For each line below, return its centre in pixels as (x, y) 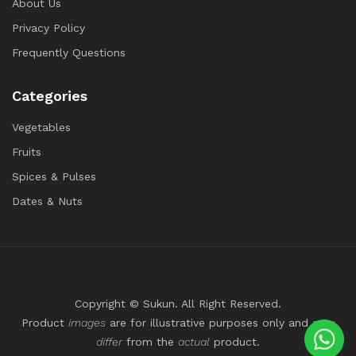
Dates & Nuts (47, 201)
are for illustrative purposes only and (209, 322)
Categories (50, 95)
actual (194, 341)
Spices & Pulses (54, 176)
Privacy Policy (48, 27)
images (87, 322)
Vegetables (41, 127)
